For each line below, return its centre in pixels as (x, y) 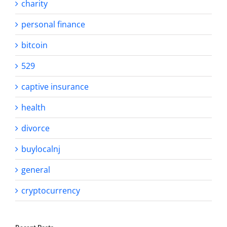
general (36, 169)
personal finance (53, 24)
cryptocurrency (51, 190)
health (33, 107)
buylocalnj (41, 149)
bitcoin (34, 45)
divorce (35, 128)
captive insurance (55, 86)
